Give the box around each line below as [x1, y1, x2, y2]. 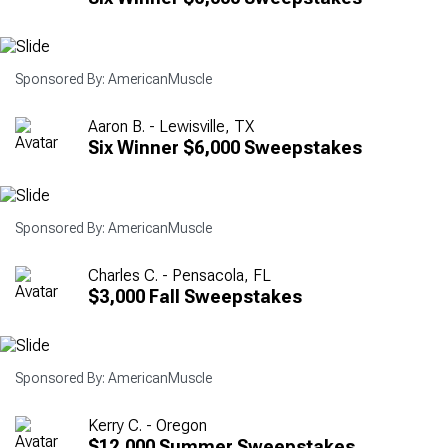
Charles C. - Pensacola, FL [88, 266, 271, 286]
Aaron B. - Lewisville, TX [88, 116, 254, 136]
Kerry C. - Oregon [88, 415, 207, 435]
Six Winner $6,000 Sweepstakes [88, 136, 362, 158]
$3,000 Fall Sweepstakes [88, 286, 302, 308]
